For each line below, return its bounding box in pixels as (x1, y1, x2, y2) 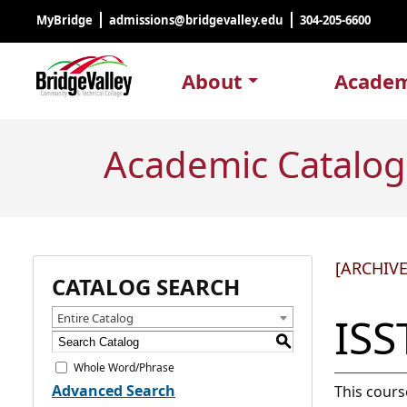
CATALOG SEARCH (52, 272, 240, 302)
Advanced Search (52, 381, 175, 401)
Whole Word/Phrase (74, 359, 174, 375)
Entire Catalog (57, 310, 134, 326)
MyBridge (36, 12, 93, 28)
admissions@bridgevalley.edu (109, 12, 283, 28)
